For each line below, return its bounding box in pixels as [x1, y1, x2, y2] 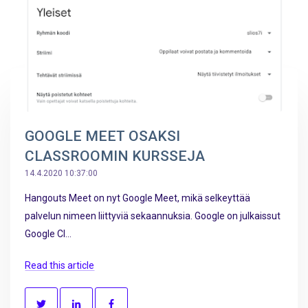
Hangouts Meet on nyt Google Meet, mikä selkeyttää [25, 192, 250, 204]
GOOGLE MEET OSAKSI [25, 128, 180, 145]
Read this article [25, 259, 94, 271]
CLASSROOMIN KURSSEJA [25, 148, 205, 165]
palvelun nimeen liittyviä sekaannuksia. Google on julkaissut [25, 210, 280, 222]
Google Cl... [25, 228, 71, 240]
